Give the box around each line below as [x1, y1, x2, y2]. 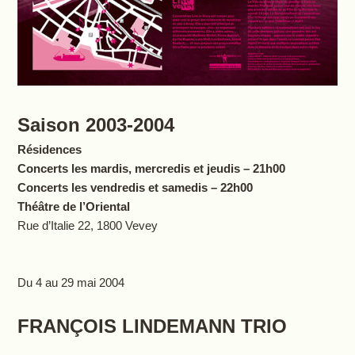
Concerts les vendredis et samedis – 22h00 [17, 181, 253, 195]
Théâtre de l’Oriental [17, 200, 130, 214]
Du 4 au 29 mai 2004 [17, 276, 124, 290]
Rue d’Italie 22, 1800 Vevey [17, 219, 158, 233]
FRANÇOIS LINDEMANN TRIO [17, 315, 287, 338]
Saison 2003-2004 [17, 114, 174, 136]
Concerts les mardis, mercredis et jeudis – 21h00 [17, 162, 285, 176]
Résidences [17, 143, 82, 157]
